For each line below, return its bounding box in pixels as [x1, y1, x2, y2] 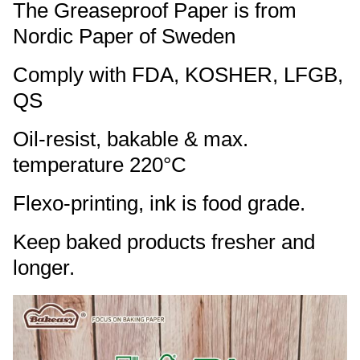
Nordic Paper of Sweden [13, 24, 235, 48]
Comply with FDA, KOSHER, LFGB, [13, 63, 343, 87]
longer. [13, 256, 75, 280]
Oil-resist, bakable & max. [13, 127, 248, 151]
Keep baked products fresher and [13, 230, 315, 254]
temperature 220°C [13, 153, 186, 177]
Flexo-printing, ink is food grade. [13, 191, 305, 215]
